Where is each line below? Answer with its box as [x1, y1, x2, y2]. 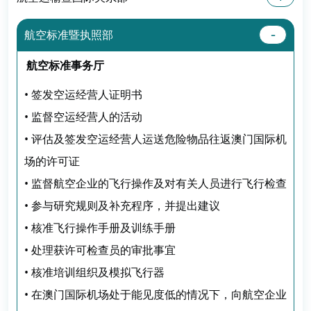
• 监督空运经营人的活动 [24, 108, 142, 124]
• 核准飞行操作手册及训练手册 [24, 219, 176, 235]
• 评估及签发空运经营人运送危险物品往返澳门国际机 [24, 131, 287, 146]
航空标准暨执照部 [24, 27, 113, 43]
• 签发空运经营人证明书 [24, 86, 142, 102]
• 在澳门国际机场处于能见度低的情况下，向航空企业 [24, 286, 287, 302]
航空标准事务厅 [26, 58, 105, 74]
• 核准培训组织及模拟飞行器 [24, 264, 165, 280]
